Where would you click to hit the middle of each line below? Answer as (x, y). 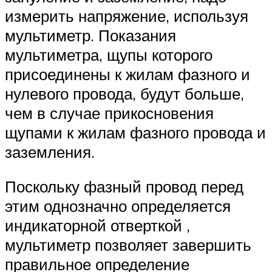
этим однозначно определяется (118, 206)
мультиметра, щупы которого (109, 54)
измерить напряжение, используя (127, 15)
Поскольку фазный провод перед (124, 187)
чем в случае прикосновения (109, 113)
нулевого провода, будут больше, (124, 93)
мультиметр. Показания (90, 35)
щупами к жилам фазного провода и (135, 132)
